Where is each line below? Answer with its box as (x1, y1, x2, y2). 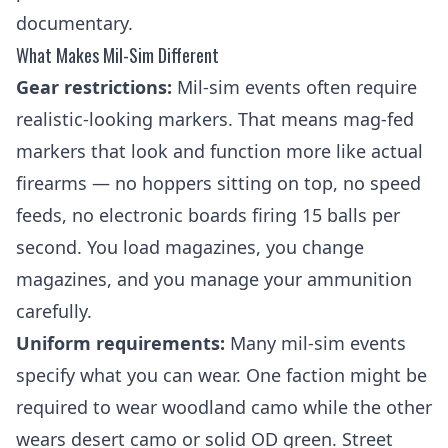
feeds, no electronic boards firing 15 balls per (16, 203, 400, 227)
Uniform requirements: (16, 331, 225, 355)
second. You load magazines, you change (16, 235, 364, 259)
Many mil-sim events (225, 331, 406, 355)
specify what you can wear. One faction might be (16, 363, 427, 387)
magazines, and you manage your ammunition (16, 267, 412, 291)
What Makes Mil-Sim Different (16, 42, 219, 68)
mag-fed (343, 107, 414, 131)
